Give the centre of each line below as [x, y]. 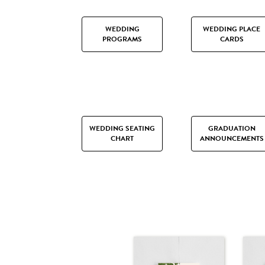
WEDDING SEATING [122, 129]
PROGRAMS [122, 39]
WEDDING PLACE [232, 29]
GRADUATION [232, 129]
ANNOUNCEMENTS [232, 139]
